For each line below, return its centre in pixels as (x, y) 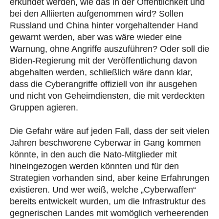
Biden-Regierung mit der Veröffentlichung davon (103, 60)
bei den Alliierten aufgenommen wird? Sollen (97, 13)
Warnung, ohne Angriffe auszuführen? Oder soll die (109, 49)
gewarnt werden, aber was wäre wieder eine (96, 37)
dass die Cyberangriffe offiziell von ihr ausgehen (103, 84)
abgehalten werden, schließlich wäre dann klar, (101, 72)
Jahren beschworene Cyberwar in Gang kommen (105, 142)
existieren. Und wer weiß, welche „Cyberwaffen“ (103, 189)
